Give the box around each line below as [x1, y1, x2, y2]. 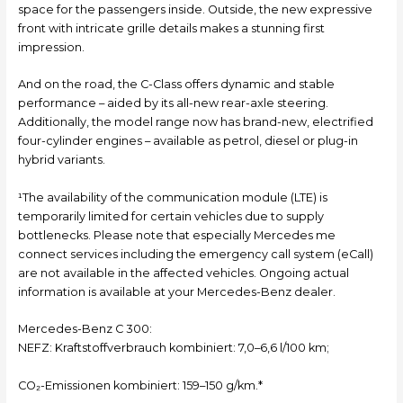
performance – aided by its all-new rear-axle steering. [17, 96, 328, 111]
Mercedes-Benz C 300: [17, 322, 152, 336]
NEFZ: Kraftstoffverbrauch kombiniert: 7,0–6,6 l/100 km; [17, 341, 329, 355]
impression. [17, 40, 85, 55]
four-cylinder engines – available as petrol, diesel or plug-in [17, 134, 358, 148]
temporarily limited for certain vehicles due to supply [17, 209, 324, 223]
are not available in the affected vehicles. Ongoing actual [17, 265, 349, 280]
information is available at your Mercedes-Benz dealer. [17, 284, 336, 299]
